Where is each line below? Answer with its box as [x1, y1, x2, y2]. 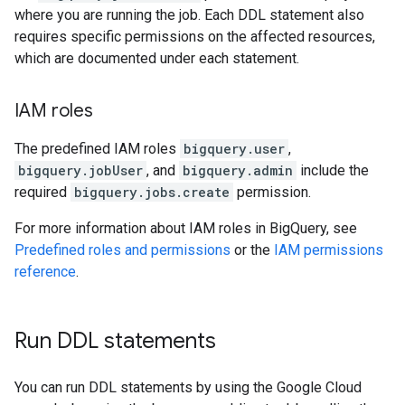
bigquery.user [184, 140, 285, 157]
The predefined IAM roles [14, 140, 180, 157]
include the [297, 162, 369, 179]
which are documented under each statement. [14, 50, 299, 67]
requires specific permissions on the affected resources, [14, 28, 375, 45]
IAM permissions [274, 241, 383, 259]
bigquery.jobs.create [74, 184, 230, 201]
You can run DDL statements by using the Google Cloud [14, 379, 362, 396]
